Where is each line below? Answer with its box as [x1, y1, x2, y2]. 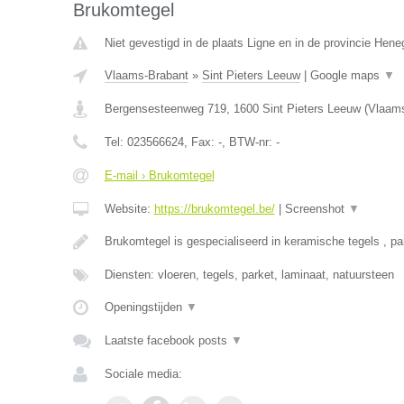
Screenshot [284, 202, 348, 216]
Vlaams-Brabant [104, 69, 188, 82]
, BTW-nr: [221, 135, 276, 149]
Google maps [309, 69, 383, 82]
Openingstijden [104, 300, 186, 314]
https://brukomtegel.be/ [153, 202, 275, 216]
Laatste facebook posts [104, 334, 231, 347]
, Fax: [183, 135, 218, 149]
